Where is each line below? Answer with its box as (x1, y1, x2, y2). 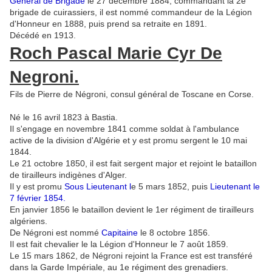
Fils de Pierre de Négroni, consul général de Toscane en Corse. (10, 89, 254, 100)
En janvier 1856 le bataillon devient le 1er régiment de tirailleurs (10, 205, 254, 215)
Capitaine (101, 228, 140, 238)
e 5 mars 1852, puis (131, 182, 208, 192)
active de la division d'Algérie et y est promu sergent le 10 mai (10, 135, 247, 146)
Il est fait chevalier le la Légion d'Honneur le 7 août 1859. (10, 239, 228, 250)
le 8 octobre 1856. (140, 228, 210, 238)
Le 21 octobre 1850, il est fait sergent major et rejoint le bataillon (10, 158, 257, 169)
